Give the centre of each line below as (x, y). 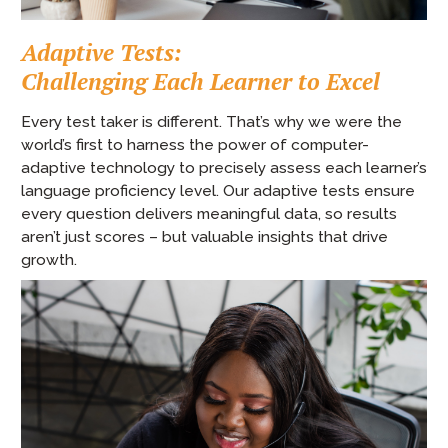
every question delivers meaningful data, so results (209, 213)
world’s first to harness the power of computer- (195, 144)
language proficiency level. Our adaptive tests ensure (218, 190)
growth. (49, 259)
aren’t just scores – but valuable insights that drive (204, 236)
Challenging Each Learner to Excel (200, 81)
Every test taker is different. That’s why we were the (211, 121)
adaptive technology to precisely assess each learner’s (224, 167)
